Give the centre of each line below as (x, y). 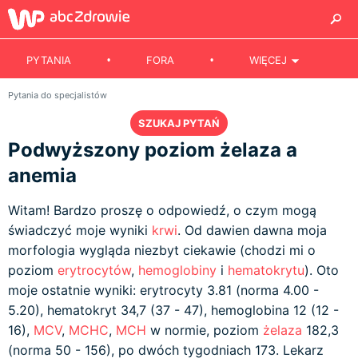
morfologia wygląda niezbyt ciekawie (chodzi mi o (162, 250)
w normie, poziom (205, 330)
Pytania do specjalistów (58, 95)
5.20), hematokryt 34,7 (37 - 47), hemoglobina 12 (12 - (173, 310)
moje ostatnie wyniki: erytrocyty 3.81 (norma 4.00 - (163, 290)
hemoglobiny (177, 270)
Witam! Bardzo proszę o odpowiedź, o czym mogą (162, 210)
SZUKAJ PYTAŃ (179, 123)
